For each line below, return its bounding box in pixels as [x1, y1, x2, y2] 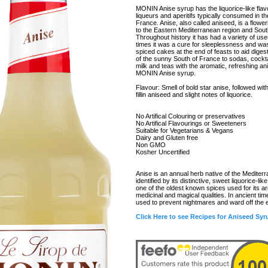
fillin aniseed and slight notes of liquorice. [136, 91, 252, 98]
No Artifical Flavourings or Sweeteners [136, 120, 246, 127]
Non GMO [136, 141, 166, 148]
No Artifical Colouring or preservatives [136, 112, 245, 120]
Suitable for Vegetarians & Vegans [136, 127, 233, 134]
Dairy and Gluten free [136, 134, 198, 141]
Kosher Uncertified [136, 148, 190, 156]
